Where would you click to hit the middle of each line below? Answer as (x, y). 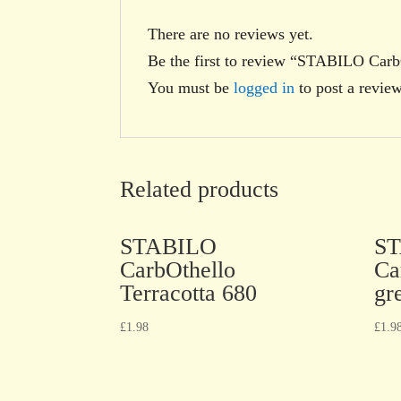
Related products (200, 189)
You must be (191, 87)
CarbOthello (178, 269)
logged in (264, 87)
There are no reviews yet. (231, 34)
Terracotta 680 (189, 293)
